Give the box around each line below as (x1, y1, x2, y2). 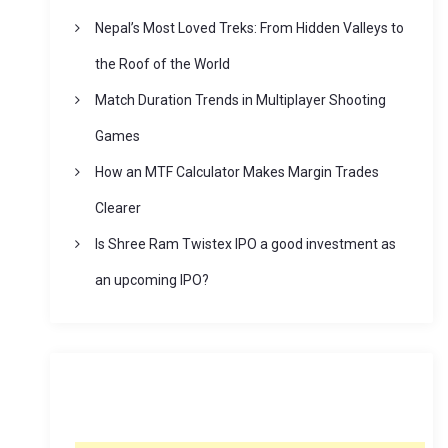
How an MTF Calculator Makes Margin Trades (94, 164, 379, 181)
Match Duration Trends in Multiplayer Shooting (94, 92, 386, 109)
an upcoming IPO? (94, 272, 209, 289)
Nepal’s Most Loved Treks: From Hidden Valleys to (94, 20, 404, 37)
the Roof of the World (94, 56, 230, 73)
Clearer (94, 200, 141, 217)
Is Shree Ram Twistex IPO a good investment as (94, 236, 396, 253)
